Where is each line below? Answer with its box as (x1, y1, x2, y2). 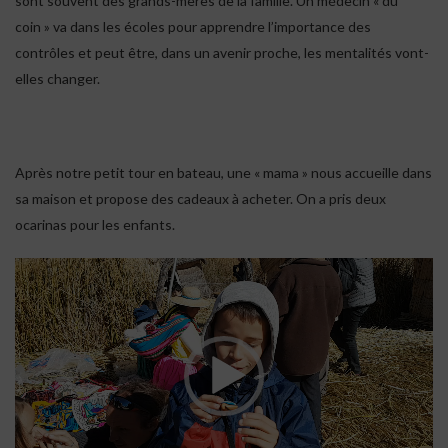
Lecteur (14, 260, 63, 278)
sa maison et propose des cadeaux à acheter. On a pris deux (15, 190, 386, 208)
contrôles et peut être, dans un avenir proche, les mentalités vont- (15, 44, 429, 62)
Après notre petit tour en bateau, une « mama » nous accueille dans (15, 164, 432, 182)
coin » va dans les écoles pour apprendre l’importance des (15, 18, 371, 36)
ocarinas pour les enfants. (15, 216, 175, 234)
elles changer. (15, 70, 100, 88)
